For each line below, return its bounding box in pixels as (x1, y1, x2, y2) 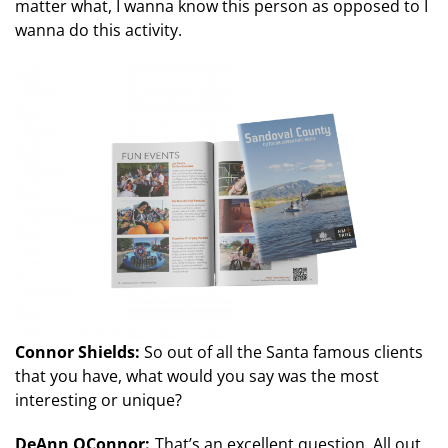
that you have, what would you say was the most (15, 365, 379, 388)
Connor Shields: (15, 341, 144, 364)
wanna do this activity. (15, 18, 182, 41)
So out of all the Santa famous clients (144, 341, 423, 364)
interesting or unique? (15, 389, 182, 412)
